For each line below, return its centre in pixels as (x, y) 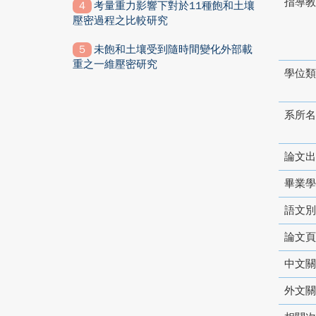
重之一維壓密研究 (115, 64)
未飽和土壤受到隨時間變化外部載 (173, 49)
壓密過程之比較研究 (120, 20)
